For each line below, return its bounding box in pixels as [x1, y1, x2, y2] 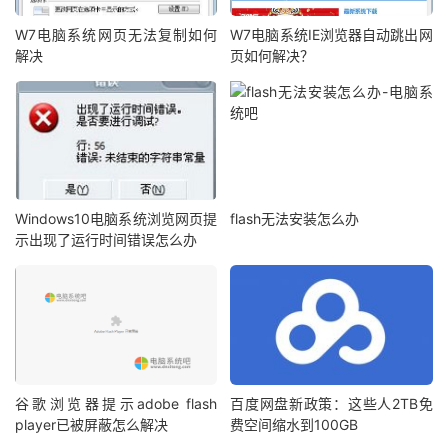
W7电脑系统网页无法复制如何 [15, 25, 218, 43]
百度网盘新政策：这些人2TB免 [230, 394, 433, 412]
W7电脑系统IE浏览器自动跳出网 [230, 25, 433, 43]
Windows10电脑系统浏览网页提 [15, 210, 218, 228]
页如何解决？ [230, 46, 315, 64]
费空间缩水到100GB [230, 415, 359, 433]
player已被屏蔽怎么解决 [15, 415, 168, 433]
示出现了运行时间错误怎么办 [15, 231, 197, 249]
